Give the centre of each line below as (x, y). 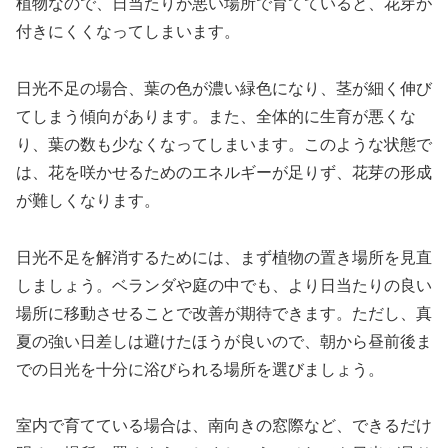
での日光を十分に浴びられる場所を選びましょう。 (200, 369)
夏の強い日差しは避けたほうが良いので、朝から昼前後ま (224, 341)
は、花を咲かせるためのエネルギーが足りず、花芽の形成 (224, 172)
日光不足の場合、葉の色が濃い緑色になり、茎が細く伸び (224, 88)
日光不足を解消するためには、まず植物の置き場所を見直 (224, 257)
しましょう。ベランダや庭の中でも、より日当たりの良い (224, 285)
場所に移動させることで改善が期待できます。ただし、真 (224, 313)
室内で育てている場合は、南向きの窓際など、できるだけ (224, 426)
